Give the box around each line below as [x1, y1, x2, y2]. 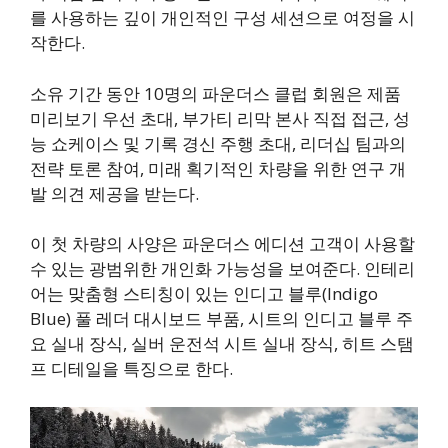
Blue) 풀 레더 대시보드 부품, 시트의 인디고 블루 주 [30, 307, 413, 331]
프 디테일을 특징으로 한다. [30, 357, 233, 381]
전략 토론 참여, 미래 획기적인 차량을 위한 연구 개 [30, 156, 406, 180]
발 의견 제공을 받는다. [30, 181, 199, 205]
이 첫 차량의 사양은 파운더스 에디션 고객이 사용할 [30, 232, 415, 256]
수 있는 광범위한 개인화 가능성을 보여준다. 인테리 [30, 257, 415, 281]
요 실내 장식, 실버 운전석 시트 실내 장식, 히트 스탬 [30, 332, 414, 356]
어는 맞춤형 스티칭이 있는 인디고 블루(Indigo [30, 282, 378, 306]
